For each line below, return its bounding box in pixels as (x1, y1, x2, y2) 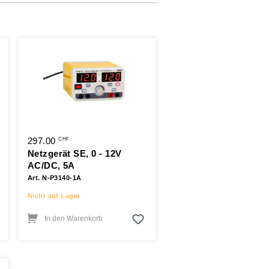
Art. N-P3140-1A (27, 174, 82, 181)
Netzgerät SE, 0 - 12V (27, 148, 122, 159)
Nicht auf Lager (27, 192, 80, 199)
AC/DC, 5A (27, 160, 75, 171)
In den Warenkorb (44, 214, 103, 223)
